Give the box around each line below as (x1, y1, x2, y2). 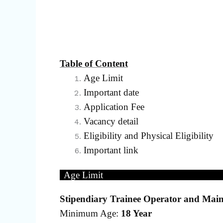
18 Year (121, 208, 152, 219)
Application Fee (84, 101, 144, 112)
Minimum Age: (60, 208, 121, 219)
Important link (84, 144, 138, 155)
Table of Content (60, 58, 128, 69)
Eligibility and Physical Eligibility (84, 130, 214, 141)
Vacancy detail (84, 115, 138, 126)
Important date (84, 87, 139, 98)
